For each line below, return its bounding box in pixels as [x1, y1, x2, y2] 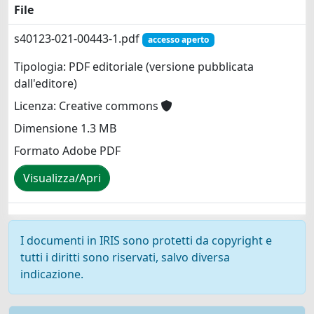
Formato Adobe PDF [14, 143, 121, 158]
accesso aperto [147, 33, 209, 46]
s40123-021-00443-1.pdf [14, 30, 142, 46]
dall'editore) [14, 76, 77, 91]
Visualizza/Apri [23, 170, 101, 186]
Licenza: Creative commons [14, 98, 161, 114]
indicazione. [20, 266, 83, 282]
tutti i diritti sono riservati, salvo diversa [20, 249, 230, 265]
